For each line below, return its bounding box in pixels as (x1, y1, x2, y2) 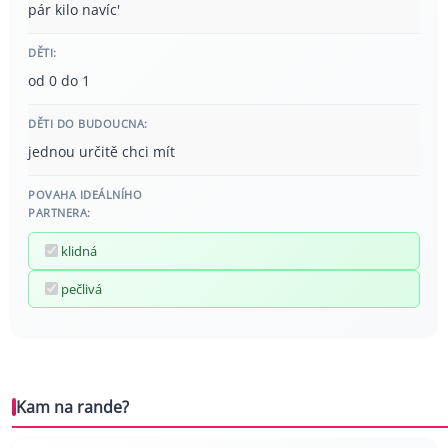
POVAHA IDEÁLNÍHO (28, 186, 142, 202)
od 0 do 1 (28, 70, 90, 90)
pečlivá (61, 279, 102, 298)
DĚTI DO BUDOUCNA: (28, 115, 148, 131)
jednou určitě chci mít (28, 141, 175, 161)
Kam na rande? (16, 395, 129, 418)
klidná (61, 241, 97, 260)
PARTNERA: (28, 204, 91, 220)
